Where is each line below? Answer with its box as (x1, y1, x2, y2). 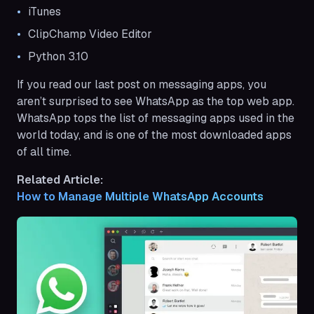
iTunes (28, 4, 61, 19)
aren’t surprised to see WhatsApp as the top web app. (17, 93, 294, 109)
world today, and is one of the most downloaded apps (17, 127, 292, 142)
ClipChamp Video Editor (28, 26, 152, 41)
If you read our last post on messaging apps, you (17, 76, 266, 92)
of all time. (17, 144, 71, 159)
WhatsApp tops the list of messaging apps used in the (17, 110, 294, 125)
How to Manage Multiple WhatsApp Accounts (17, 189, 264, 204)
